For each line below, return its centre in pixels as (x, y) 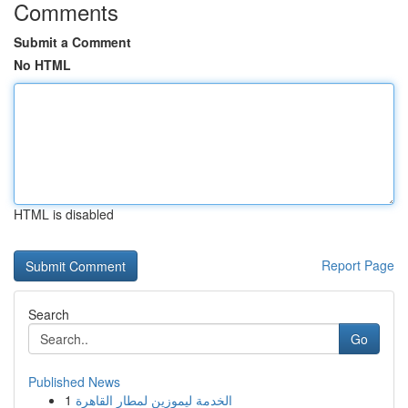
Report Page (358, 265)
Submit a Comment (72, 42)
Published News (74, 382)
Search (49, 314)
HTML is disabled (64, 214)
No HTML (42, 65)
